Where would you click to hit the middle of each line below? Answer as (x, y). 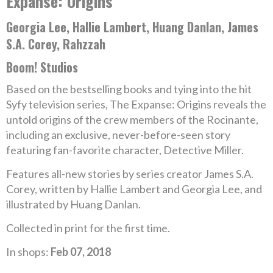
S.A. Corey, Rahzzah (56, 44)
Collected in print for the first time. (88, 228)
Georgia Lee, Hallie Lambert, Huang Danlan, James (132, 27)
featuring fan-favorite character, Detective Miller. (125, 150)
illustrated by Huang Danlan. (73, 204)
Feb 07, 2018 (81, 252)
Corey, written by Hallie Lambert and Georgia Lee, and (134, 189)
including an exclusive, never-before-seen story (118, 135)
